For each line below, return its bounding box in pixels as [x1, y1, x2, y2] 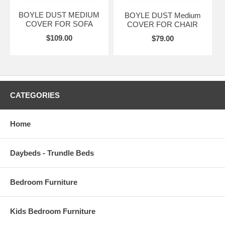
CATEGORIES [10, 90, 60, 99]
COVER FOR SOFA [25, 19, 93, 28]
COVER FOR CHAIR [127, 20, 198, 29]
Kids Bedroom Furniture [10, 206, 95, 215]
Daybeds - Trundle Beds [10, 148, 94, 157]
